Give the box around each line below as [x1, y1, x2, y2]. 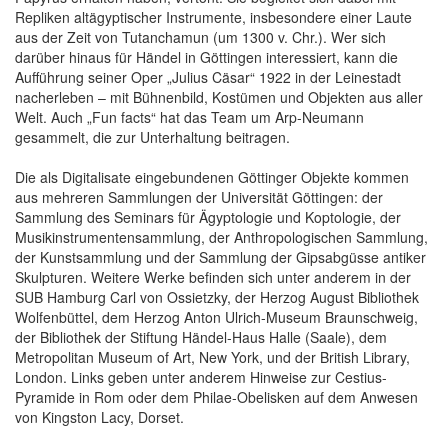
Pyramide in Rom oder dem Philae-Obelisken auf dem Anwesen [15, 386, 418, 407]
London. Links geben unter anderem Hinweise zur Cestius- [15, 366, 387, 387]
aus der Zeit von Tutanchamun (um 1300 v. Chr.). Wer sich [15, 26, 386, 47]
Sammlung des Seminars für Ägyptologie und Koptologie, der [15, 206, 401, 227]
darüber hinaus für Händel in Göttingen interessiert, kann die [15, 46, 398, 67]
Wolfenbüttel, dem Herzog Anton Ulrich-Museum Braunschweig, [15, 306, 418, 327]
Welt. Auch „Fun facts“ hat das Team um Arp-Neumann [15, 106, 364, 127]
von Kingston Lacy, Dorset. [15, 406, 184, 427]
